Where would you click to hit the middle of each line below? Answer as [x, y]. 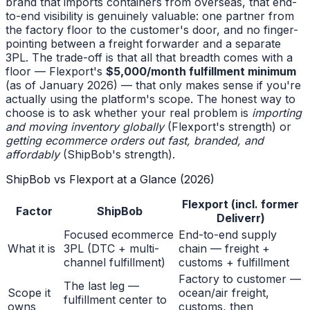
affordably [33, 154]
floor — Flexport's [54, 71]
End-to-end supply [228, 235]
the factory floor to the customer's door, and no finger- [152, 30]
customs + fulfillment [234, 263]
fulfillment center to [115, 300]
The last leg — [101, 286]
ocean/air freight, [224, 293]
